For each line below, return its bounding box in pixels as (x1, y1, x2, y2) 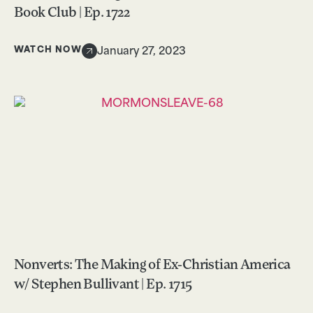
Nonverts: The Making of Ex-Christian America (14, 259, 291, 273)
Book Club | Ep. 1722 (14, 6, 129, 20)
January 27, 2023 (96, 46, 186, 57)
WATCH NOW (14, 46, 82, 55)
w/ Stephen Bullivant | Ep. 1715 (14, 278, 192, 293)
